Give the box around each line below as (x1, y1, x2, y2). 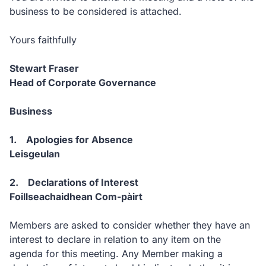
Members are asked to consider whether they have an (9, 219, 250, 231)
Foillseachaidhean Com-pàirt (9, 191, 142, 202)
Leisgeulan (9, 148, 60, 160)
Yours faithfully (9, 34, 77, 46)
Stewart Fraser (9, 62, 79, 74)
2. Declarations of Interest (9, 176, 138, 188)
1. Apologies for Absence (9, 134, 133, 145)
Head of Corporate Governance (9, 77, 156, 88)
